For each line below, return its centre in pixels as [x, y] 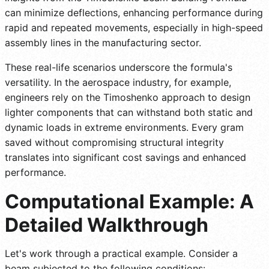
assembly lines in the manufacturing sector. [103, 42]
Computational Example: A [129, 201]
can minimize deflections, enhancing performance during [134, 12]
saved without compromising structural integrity [114, 142]
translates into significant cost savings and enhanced [125, 157]
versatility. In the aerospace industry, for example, [118, 82]
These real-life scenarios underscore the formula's [119, 67]
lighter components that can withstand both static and [129, 112]
